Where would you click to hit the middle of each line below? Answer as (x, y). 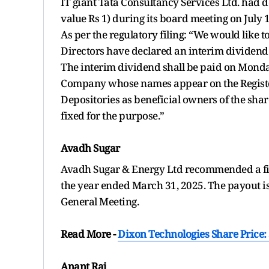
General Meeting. (100, 201)
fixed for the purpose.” (113, 115)
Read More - (89, 234)
